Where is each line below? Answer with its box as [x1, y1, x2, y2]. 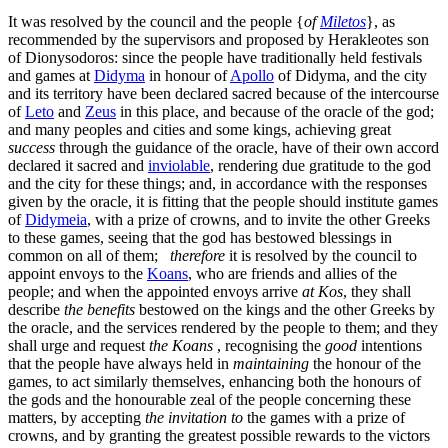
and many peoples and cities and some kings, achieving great [8, 121, 391, 139]
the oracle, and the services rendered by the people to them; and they [8, 319, 438, 337]
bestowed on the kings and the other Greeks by [135, 301, 435, 319]
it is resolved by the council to [225, 247, 417, 265]
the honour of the [309, 355, 421, 373]
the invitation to [145, 409, 243, 427]
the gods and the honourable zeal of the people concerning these [8, 391, 411, 409]
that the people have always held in [8, 355, 233, 373]
